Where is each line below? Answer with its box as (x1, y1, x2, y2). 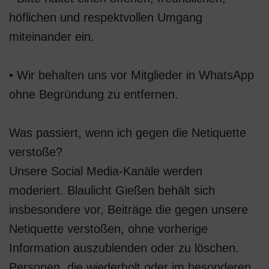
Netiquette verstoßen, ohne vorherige (9, 222, 208, 235)
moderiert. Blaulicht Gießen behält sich (9, 184, 215, 197)
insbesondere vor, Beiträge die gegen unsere (9, 203, 248, 216)
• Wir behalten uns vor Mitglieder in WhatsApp (9, 68, 254, 82)
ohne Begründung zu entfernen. (9, 88, 178, 101)
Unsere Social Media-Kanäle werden (9, 165, 202, 178)
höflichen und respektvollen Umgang (9, 11, 202, 24)
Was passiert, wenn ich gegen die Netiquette (9, 126, 246, 139)
